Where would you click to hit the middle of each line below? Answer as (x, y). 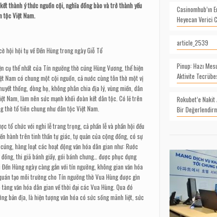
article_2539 (192, 43)
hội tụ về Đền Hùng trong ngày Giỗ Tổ (59, 50)
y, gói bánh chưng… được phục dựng (94, 156)
